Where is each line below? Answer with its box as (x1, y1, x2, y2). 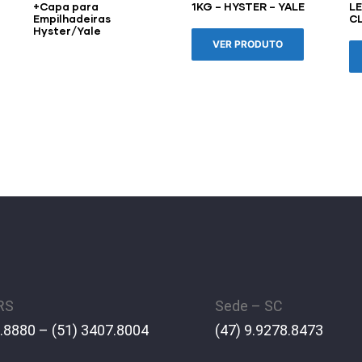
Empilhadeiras (33, 12, 112, 26)
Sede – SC (214, 297, 283, 314)
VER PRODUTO (212, 37, 283, 50)
